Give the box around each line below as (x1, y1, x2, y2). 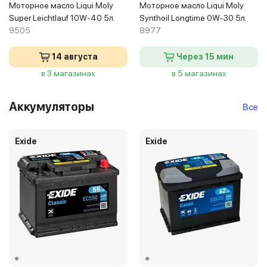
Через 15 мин (176, 52, 234, 61)
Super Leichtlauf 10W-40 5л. (9, 13, 115, 23)
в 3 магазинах (41, 69, 95, 78)
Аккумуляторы (9, 100, 94, 114)
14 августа (51, 52, 98, 61)
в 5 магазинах (171, 69, 226, 78)
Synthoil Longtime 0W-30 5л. (139, 13, 247, 23)
